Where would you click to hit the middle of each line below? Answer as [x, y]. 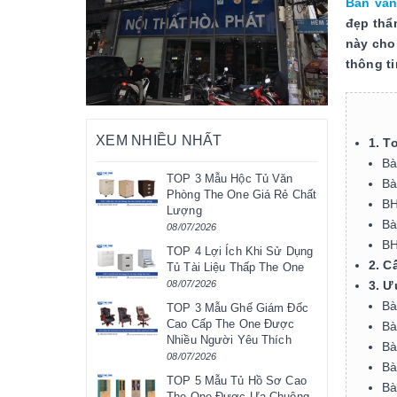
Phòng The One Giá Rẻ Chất [242, 195]
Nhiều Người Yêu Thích [229, 340]
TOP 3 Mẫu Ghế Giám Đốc [237, 308]
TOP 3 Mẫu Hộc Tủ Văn [230, 179]
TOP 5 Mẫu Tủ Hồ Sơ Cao [237, 381]
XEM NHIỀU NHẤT [159, 141]
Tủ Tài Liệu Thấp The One [236, 268]
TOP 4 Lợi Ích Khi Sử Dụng [240, 252]
